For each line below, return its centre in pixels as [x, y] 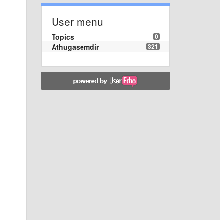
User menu [77, 21]
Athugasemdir [75, 46]
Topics [63, 37]
